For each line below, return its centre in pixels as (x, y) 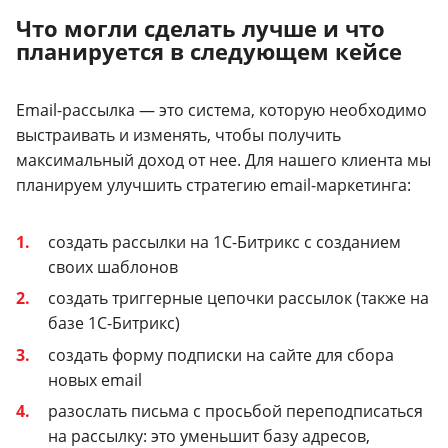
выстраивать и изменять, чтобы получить (178, 134)
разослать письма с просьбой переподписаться (235, 411)
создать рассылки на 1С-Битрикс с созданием (224, 241)
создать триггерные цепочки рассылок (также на (238, 298)
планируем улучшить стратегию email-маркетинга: (213, 184)
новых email (95, 379)
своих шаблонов (113, 266)
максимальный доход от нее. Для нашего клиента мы (223, 159)
